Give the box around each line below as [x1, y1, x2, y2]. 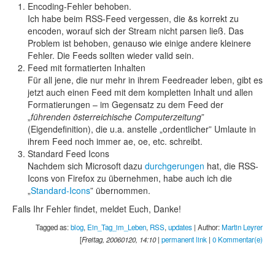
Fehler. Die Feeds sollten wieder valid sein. [28, 48, 194, 61]
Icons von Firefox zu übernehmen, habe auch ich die [28, 171, 232, 184]
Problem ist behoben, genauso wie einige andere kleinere [28, 36, 251, 49]
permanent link [161, 234, 207, 244]
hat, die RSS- [204, 159, 258, 172]
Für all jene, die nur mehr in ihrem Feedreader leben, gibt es [28, 73, 263, 86]
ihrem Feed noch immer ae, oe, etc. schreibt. [28, 134, 203, 147]
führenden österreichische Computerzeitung [31, 110, 201, 123]
